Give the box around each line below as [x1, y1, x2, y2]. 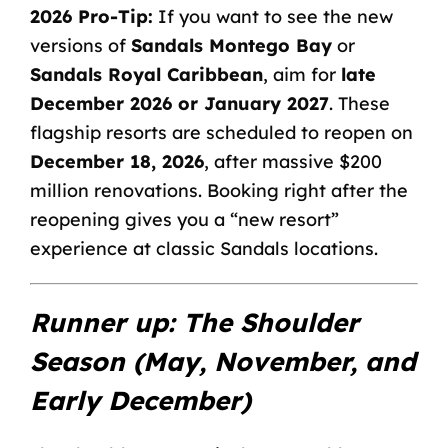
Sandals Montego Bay [130, 33, 332, 57]
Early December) [29, 384, 251, 418]
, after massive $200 [203, 149, 382, 173]
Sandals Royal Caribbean [29, 62, 263, 86]
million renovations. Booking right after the [29, 178, 408, 202]
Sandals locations [219, 236, 374, 260]
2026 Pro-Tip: [29, 4, 153, 28]
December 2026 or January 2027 [29, 91, 329, 115]
